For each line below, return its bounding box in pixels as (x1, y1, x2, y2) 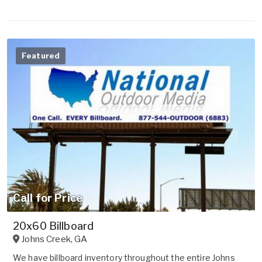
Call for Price (13, 192, 82, 205)
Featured (22, 50, 60, 60)
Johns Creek (21, 234, 71, 245)
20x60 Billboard (13, 220, 94, 233)
